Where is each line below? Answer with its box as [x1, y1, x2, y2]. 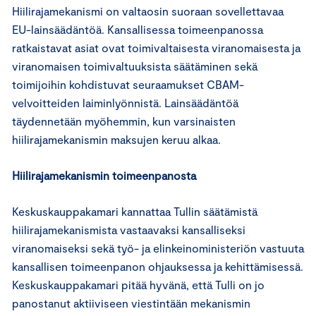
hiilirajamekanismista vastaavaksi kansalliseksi [12, 222, 245, 236]
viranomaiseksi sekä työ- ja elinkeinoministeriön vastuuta [12, 241, 304, 255]
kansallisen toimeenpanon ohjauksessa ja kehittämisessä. [12, 259, 303, 273]
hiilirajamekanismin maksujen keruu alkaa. [12, 132, 221, 146]
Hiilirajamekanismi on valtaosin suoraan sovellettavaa [12, 4, 284, 18]
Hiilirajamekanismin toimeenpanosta [12, 168, 196, 182]
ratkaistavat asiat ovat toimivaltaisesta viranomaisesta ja [12, 40, 300, 54]
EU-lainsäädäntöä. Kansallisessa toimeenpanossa [12, 22, 263, 36]
